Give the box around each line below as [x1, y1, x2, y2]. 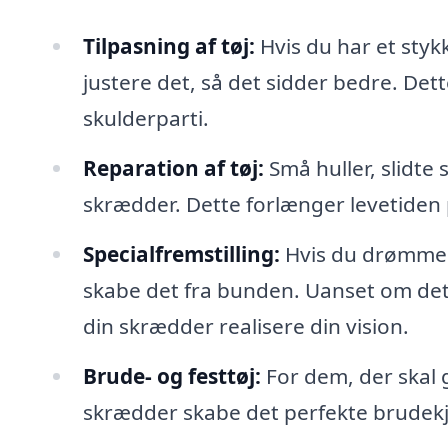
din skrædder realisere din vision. [82, 311, 409, 340]
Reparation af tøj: [82, 154, 264, 183]
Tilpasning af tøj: [82, 32, 255, 61]
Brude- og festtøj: [82, 361, 261, 390]
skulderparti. [82, 104, 209, 133]
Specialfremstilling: [82, 239, 280, 268]
